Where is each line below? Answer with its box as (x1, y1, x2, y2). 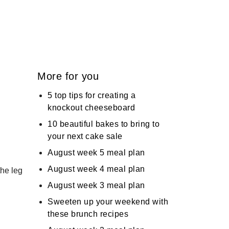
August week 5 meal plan (48, 148, 145, 157)
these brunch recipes (48, 210, 128, 218)
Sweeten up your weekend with (48, 197, 168, 206)
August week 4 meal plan (48, 165, 145, 173)
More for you (37, 71, 99, 82)
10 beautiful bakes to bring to (48, 120, 159, 128)
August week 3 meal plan (48, 181, 145, 190)
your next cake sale (48, 132, 123, 141)
